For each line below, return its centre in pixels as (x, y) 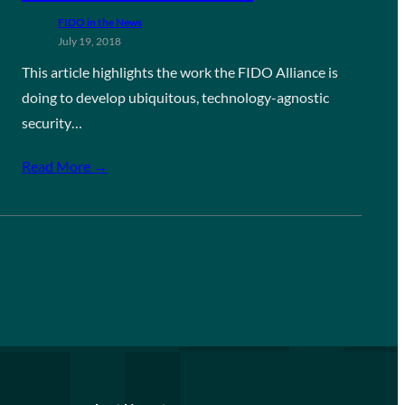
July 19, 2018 (89, 41)
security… (52, 122)
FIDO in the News (99, 22)
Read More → (64, 166)
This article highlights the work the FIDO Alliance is (179, 72)
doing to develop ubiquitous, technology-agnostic (175, 97)
